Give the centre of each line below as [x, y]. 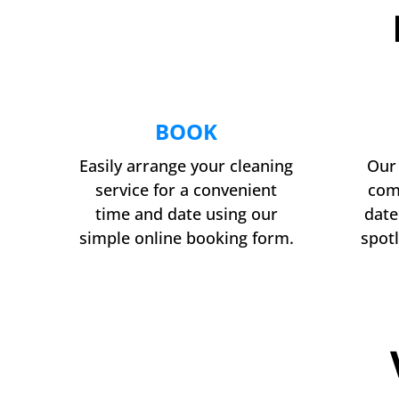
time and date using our [186, 213]
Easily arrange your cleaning [187, 165]
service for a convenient [187, 189]
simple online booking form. [186, 237]
